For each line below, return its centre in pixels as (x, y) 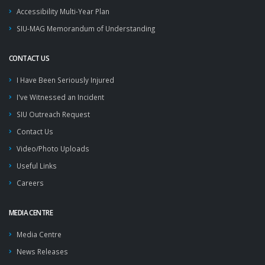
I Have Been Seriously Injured (65, 80)
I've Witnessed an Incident (60, 97)
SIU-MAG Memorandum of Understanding (86, 28)
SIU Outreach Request (53, 114)
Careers (30, 183)
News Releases (42, 251)
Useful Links (37, 166)
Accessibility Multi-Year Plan (63, 11)
